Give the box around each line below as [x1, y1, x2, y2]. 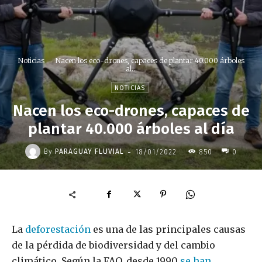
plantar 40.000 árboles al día [27, 119, 235, 138]
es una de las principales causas [91, 223, 246, 236]
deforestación [25, 223, 91, 236]
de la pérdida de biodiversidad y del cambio [12, 239, 215, 251]
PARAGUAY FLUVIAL [55, 147, 124, 156]
